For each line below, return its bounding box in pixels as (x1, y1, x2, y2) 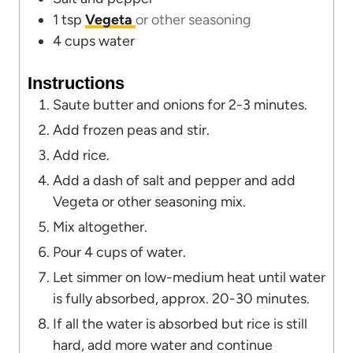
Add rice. (53, 146, 110, 164)
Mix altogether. (53, 217, 147, 236)
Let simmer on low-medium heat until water (53, 268, 325, 286)
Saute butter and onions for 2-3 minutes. (53, 95, 307, 113)
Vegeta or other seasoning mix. (53, 192, 246, 210)
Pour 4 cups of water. (53, 243, 186, 261)
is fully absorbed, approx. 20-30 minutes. (53, 289, 310, 307)
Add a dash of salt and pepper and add (53, 171, 295, 189)
